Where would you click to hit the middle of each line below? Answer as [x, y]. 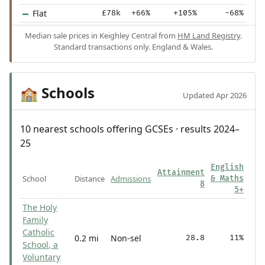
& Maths [227, 179]
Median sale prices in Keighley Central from [101, 35]
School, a [41, 245]
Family [35, 220]
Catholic [39, 232]
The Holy [40, 208]
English [227, 168]
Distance [90, 179]
